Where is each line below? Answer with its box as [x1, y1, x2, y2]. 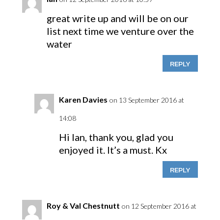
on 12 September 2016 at [121, 202, 196, 210]
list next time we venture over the [46, 25, 194, 37]
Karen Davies [58, 95, 108, 104]
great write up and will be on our [46, 12, 189, 24]
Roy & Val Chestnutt [46, 201, 120, 210]
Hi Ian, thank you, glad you [58, 131, 173, 143]
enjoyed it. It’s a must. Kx [58, 144, 167, 156]
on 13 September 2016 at [109, 96, 184, 104]
